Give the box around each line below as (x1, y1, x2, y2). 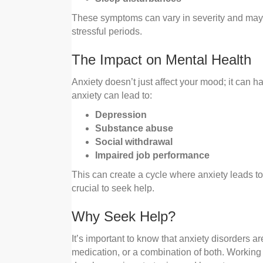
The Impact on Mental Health (72, 52, 251, 68)
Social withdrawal (95, 137, 173, 147)
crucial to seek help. (72, 183, 154, 194)
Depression (95, 110, 147, 120)
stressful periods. (72, 26, 142, 37)
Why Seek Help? (72, 208, 176, 225)
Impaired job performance (95, 150, 210, 161)
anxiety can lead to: (72, 90, 152, 101)
